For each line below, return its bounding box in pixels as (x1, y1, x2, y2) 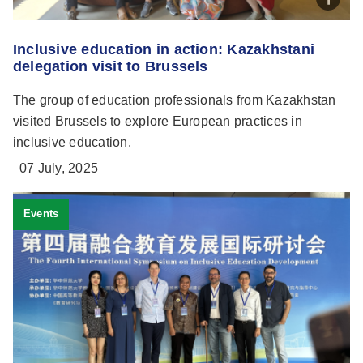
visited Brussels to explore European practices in (13, 114, 302, 129)
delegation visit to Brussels (13, 58, 208, 75)
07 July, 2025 (19, 161, 99, 176)
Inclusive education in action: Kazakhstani (13, 41, 315, 58)
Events (23, 207, 59, 220)
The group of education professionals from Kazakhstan (13, 93, 336, 108)
